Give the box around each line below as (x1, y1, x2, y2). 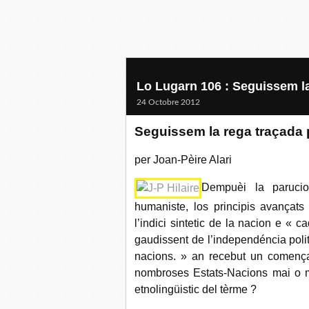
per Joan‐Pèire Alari (134, 154, 232, 166)
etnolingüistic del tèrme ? (134, 283, 257, 295)
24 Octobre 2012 (137, 98, 200, 106)
